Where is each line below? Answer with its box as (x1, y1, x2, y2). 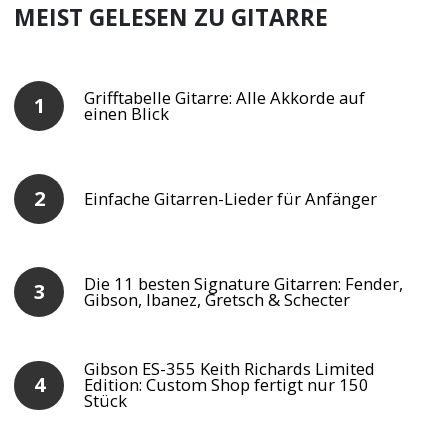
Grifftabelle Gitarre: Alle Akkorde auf (84, 86, 366, 110)
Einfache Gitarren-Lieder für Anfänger (84, 187, 378, 211)
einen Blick (84, 102, 170, 126)
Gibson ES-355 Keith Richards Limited (84, 357, 376, 381)
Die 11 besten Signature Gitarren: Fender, (84, 272, 404, 296)
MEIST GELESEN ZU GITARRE (14, 2, 329, 34)
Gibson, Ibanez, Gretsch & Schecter (84, 288, 351, 312)
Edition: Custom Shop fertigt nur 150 (84, 373, 370, 397)
